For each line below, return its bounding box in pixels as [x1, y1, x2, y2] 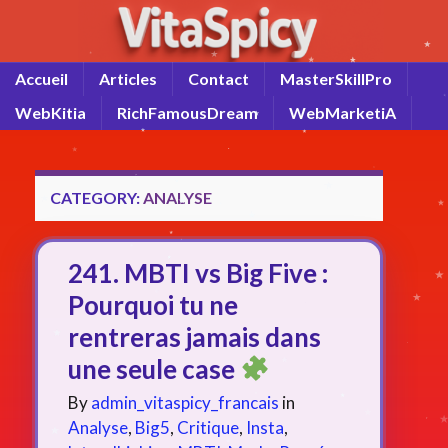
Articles [99, 68, 157, 88]
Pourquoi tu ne [68, 288, 238, 321]
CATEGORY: [50, 187, 143, 207]
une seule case [68, 352, 240, 385]
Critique [177, 416, 239, 438]
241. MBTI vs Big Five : [68, 256, 328, 289]
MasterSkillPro [280, 68, 392, 88]
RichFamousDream [117, 102, 258, 122]
